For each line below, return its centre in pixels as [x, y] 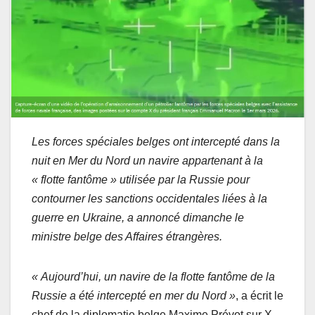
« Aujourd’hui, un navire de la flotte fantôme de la [153, 276]
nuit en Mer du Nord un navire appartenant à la [147, 160]
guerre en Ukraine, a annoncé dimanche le [138, 217]
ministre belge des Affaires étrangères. [127, 236]
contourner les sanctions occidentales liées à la [149, 198]
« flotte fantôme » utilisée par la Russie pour [141, 179]
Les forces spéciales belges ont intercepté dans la [156, 141]
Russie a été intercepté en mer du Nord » [134, 295]
